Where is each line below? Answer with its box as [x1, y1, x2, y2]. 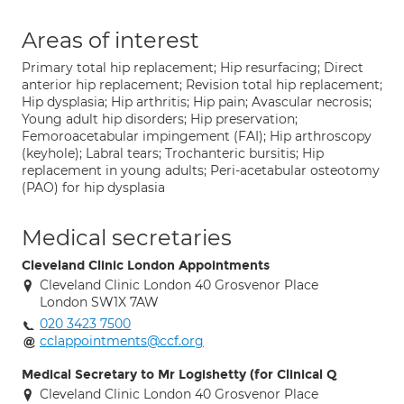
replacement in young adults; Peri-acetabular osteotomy [22, 162, 380, 179]
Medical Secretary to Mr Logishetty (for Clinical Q [22, 367, 337, 382]
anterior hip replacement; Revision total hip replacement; [22, 77, 382, 93]
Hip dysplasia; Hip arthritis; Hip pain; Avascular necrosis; [22, 94, 372, 110]
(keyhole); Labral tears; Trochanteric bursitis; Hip [22, 145, 324, 161]
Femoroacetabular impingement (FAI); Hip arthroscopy [22, 128, 372, 144]
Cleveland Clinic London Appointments [22, 258, 270, 273]
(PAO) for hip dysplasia [22, 179, 165, 196]
